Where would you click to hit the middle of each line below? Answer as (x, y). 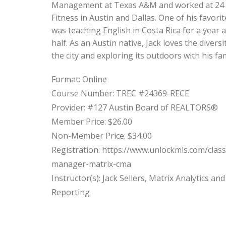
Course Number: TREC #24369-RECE (120, 94)
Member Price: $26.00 (92, 122)
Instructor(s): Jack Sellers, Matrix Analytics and (138, 178)
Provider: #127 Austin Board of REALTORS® (135, 108)
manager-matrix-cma (91, 164)
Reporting (71, 192)
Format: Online (79, 79)
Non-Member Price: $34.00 (102, 136)
